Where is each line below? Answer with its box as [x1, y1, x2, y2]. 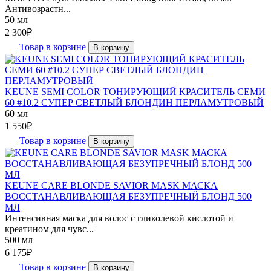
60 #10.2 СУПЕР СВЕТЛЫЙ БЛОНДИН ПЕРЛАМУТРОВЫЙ [5, 97, 264, 108]
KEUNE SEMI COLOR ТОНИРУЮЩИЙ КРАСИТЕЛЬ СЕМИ [5, 86, 266, 97]
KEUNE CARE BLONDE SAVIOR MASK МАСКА [5, 180, 218, 191]
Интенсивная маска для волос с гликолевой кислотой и [5, 212, 233, 223]
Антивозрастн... [5, 3, 71, 14]
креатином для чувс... [5, 223, 94, 234]
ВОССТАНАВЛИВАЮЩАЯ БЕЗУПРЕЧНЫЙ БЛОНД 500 [5, 191, 252, 201]
